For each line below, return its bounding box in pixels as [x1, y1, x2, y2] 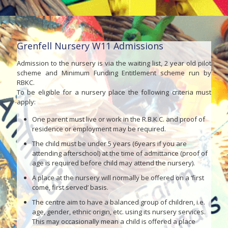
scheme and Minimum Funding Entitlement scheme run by [17, 68, 211, 77]
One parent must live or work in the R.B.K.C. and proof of [32, 115, 205, 124]
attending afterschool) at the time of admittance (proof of [32, 149, 208, 158]
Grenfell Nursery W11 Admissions [17, 40, 163, 52]
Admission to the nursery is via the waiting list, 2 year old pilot [17, 59, 211, 68]
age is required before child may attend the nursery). [32, 158, 195, 167]
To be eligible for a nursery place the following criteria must [17, 88, 211, 97]
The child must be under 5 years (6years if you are [32, 139, 187, 148]
